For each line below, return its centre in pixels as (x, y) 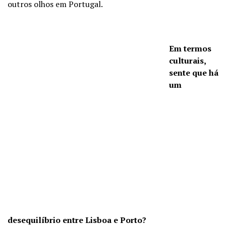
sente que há (194, 73)
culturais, (187, 61)
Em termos (190, 48)
